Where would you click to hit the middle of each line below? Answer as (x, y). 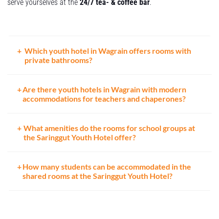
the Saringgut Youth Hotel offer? (79, 137)
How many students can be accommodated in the (107, 167)
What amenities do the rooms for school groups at (109, 128)
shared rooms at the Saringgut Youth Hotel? (98, 176)
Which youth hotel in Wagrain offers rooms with (108, 51)
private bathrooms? (59, 60)
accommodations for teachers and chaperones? (104, 99)
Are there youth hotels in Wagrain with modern (104, 89)
